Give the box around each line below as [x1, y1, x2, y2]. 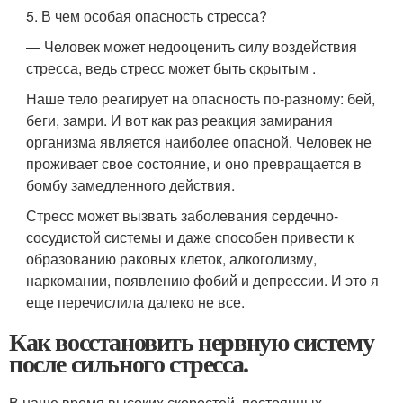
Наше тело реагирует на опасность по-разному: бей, [26, 87, 376, 109]
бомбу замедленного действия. [26, 174, 236, 195]
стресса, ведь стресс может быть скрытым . [26, 57, 317, 78]
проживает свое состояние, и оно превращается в [26, 152, 363, 174]
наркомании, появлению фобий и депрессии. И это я [26, 269, 380, 291]
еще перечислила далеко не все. [26, 291, 246, 312]
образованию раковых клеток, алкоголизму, [26, 247, 318, 269]
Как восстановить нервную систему [9, 322, 374, 360]
